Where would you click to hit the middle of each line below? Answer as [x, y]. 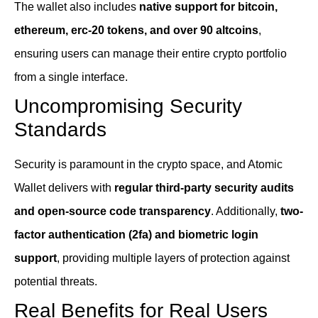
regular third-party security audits [204, 188]
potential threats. [56, 282]
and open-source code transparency [113, 212]
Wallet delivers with [64, 188]
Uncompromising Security [128, 106]
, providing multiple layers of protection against [173, 258]
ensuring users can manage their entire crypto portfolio [150, 54]
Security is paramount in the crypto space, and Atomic [148, 165]
